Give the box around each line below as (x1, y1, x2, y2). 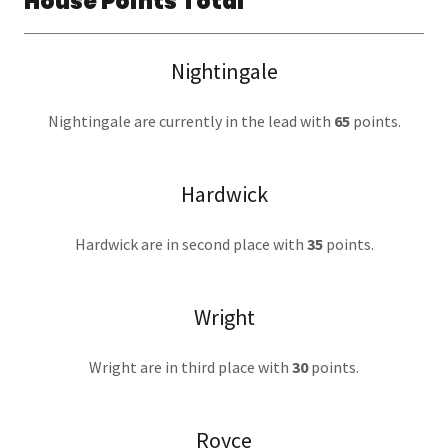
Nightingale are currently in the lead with (47, 111, 331, 131)
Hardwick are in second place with (74, 234, 307, 254)
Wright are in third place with (89, 357, 292, 377)
